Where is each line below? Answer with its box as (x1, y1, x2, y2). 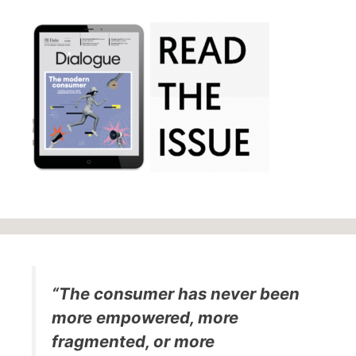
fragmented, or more (52, 331, 215, 352)
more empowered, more (52, 308, 238, 328)
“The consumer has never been (52, 284, 300, 304)
